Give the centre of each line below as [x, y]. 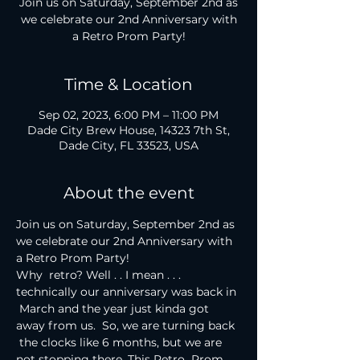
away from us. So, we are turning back [127, 325]
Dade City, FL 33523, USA [129, 145]
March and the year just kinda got [114, 309]
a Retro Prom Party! [73, 258]
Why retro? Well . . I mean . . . [100, 275]
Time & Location [129, 84]
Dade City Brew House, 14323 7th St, [129, 130]
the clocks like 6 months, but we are [121, 342]
